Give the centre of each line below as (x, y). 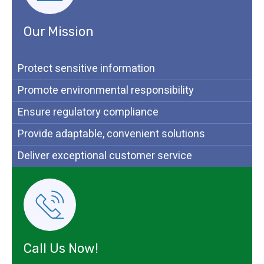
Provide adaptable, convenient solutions (111, 134)
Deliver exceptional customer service (105, 156)
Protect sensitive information (86, 69)
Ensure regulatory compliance (88, 113)
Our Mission (59, 32)
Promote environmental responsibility (106, 91)
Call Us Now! (61, 249)
